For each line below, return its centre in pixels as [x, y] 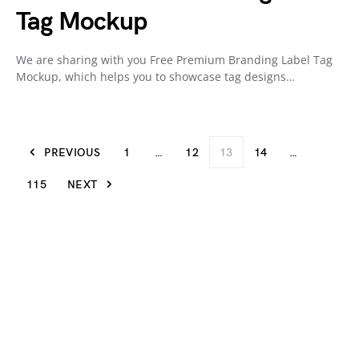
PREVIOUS [73, 152]
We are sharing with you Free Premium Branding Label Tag [174, 60]
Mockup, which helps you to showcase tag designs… [155, 77]
